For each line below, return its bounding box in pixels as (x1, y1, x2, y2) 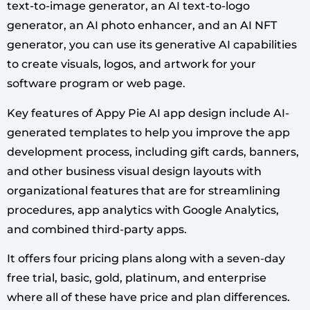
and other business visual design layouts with (7, 164, 262, 178)
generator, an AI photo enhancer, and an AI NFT (7, 19, 277, 33)
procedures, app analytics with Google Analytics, (7, 203, 279, 217)
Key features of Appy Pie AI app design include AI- (7, 106, 289, 120)
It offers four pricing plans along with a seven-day (7, 252, 285, 266)
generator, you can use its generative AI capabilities (7, 38, 297, 52)
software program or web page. (7, 77, 185, 91)
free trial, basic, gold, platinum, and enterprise (7, 271, 266, 285)
